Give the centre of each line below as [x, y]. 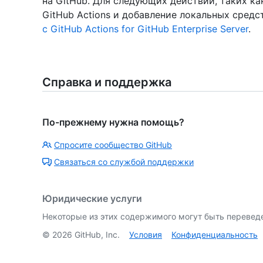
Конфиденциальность [215, 234]
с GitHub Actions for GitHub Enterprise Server [145, 28]
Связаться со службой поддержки [124, 161]
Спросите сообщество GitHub [113, 144]
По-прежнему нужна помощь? [113, 122]
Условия [146, 234]
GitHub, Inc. [96, 234]
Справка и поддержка [107, 82]
